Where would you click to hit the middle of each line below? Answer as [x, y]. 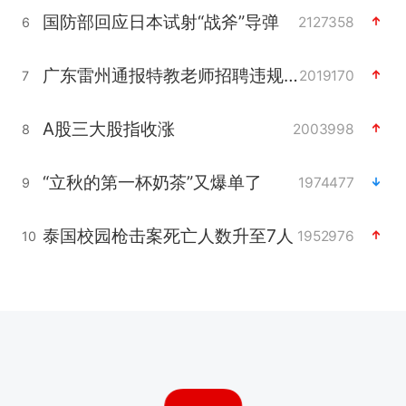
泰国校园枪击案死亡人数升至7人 [168, 235]
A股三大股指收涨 [108, 128]
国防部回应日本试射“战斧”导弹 [160, 21]
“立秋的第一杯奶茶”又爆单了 [152, 182]
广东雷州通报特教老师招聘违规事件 [290, 75]
